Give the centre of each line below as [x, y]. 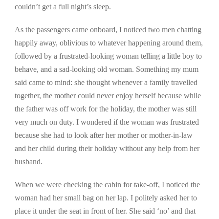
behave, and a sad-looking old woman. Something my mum [107, 69]
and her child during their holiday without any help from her [107, 149]
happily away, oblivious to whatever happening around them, [109, 43]
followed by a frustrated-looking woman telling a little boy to [108, 56]
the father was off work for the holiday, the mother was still [106, 109]
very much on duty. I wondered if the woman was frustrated [107, 122]
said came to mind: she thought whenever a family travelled [106, 83]
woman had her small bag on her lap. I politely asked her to [106, 198]
